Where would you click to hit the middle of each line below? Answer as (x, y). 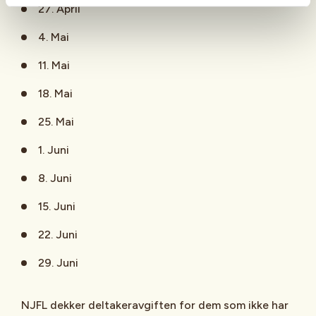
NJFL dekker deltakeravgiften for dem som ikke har (155, 305)
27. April (59, 8)
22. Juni (58, 234)
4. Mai (54, 37)
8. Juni (55, 178)
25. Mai (56, 121)
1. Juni (54, 150)
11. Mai (54, 65)
